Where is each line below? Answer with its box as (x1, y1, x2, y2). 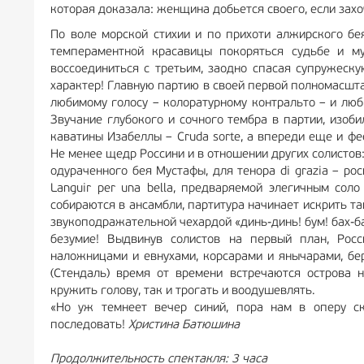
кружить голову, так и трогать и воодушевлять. (50, 285, 315, 297)
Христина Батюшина (128, 319, 240, 331)
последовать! (50, 319, 128, 331)
